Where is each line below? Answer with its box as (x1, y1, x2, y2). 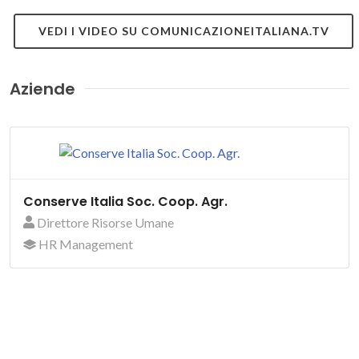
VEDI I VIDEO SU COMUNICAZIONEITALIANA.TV (38, 23, 329, 38)
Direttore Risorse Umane (34, 214, 174, 230)
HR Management (36, 236, 133, 252)
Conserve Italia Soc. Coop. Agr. (23, 192, 228, 211)
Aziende (10, 77, 75, 100)
